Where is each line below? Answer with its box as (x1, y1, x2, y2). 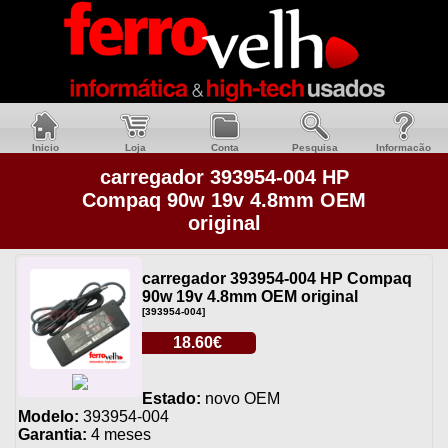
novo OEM (201, 390, 280, 408)
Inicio (31, 142, 59, 153)
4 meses (87, 426, 151, 444)
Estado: (142, 390, 201, 408)
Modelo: (18, 408, 79, 426)
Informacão (376, 142, 431, 153)
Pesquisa (291, 142, 338, 153)
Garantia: (18, 426, 87, 444)
